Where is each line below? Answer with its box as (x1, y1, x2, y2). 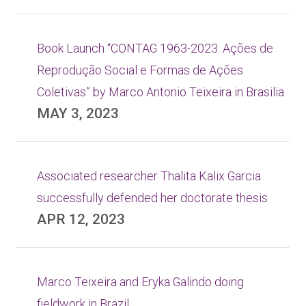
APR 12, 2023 (37, 211, 125, 227)
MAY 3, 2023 (37, 105, 119, 122)
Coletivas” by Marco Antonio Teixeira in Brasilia (37, 85, 284, 99)
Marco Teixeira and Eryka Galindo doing (37, 275, 244, 289)
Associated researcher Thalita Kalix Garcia (37, 169, 261, 183)
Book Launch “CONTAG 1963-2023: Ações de (37, 41, 273, 55)
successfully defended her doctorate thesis (37, 191, 268, 205)
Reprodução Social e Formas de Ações (37, 63, 243, 77)
